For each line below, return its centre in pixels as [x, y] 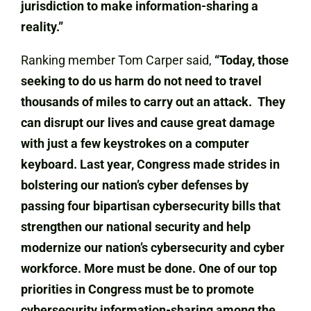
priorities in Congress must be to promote [137, 289]
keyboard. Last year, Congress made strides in [150, 164]
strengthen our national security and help [136, 227]
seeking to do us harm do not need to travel [141, 81]
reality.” [42, 27]
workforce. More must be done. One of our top [149, 268]
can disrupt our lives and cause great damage [148, 123]
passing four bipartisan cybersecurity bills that [151, 206]
